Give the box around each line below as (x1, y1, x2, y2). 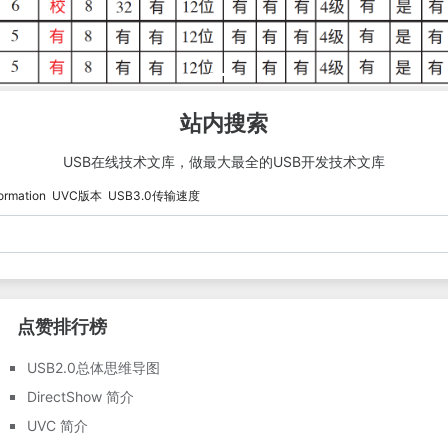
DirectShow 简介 (26, 387, 134, 405)
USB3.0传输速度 (108, 187, 200, 203)
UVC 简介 (26, 416, 88, 434)
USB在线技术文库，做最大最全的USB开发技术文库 (63, 152, 385, 170)
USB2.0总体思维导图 (26, 358, 160, 376)
